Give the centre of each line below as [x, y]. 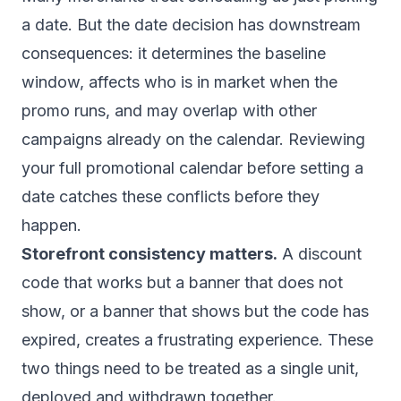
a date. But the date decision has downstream [191, 25]
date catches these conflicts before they [171, 196]
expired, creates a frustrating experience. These [197, 340]
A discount [320, 254]
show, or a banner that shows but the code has [195, 311]
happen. [51, 225]
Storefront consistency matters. [149, 254]
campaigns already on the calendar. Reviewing [193, 139]
